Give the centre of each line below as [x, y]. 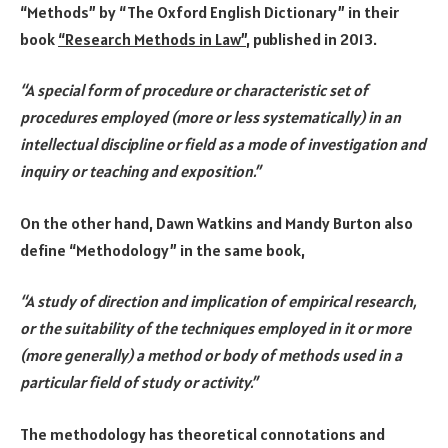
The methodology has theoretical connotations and [202, 433]
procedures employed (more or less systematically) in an [210, 117]
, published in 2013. [311, 38]
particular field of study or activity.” [138, 382]
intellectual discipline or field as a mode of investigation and [223, 144]
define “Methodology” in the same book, [162, 249]
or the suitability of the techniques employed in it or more [215, 328]
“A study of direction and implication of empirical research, [218, 301]
